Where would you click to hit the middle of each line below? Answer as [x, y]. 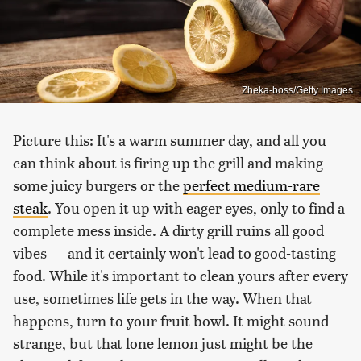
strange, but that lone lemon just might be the [163, 342]
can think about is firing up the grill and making [168, 162]
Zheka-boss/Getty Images [297, 90]
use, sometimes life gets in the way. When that [162, 297]
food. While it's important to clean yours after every [180, 275]
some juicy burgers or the [98, 185]
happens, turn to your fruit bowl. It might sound [171, 320]
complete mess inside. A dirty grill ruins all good [168, 230]
